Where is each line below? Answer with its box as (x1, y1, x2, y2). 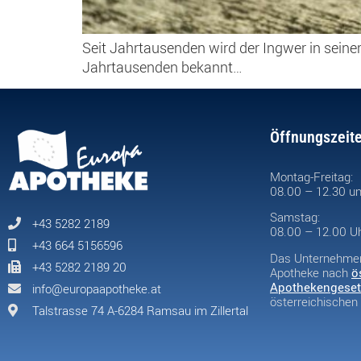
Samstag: (270, 209, 320, 226)
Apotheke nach (270, 263, 351, 280)
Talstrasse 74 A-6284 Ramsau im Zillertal (32, 302, 248, 319)
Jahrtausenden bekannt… (82, 57, 243, 77)
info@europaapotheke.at (32, 280, 161, 297)
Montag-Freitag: (270, 168, 353, 185)
